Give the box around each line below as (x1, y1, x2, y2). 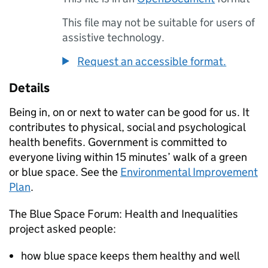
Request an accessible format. (77, 54, 227, 68)
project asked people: (9, 222, 116, 236)
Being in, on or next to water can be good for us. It (9, 105, 249, 119)
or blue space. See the (9, 165, 120, 179)
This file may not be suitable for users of (62, 16, 255, 29)
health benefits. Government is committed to (9, 135, 227, 149)
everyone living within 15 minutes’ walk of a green (9, 150, 247, 164)
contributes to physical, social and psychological (9, 120, 245, 134)
